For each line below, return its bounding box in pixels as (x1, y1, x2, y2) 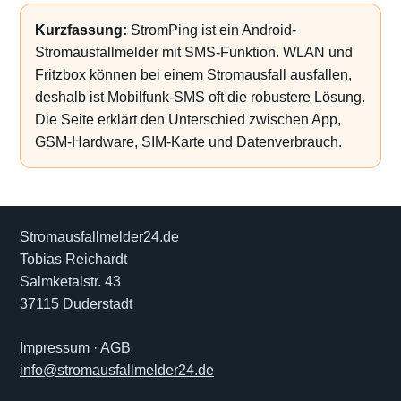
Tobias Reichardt (20, 252, 127, 267)
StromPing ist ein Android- (127, 22, 296, 38)
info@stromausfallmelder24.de (20, 363, 214, 378)
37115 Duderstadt (20, 296, 132, 311)
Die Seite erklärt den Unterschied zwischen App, (35, 112, 341, 127)
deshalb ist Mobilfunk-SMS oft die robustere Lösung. (35, 90, 365, 105)
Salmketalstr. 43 (20, 274, 121, 289)
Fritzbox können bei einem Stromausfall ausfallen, (35, 67, 352, 82)
